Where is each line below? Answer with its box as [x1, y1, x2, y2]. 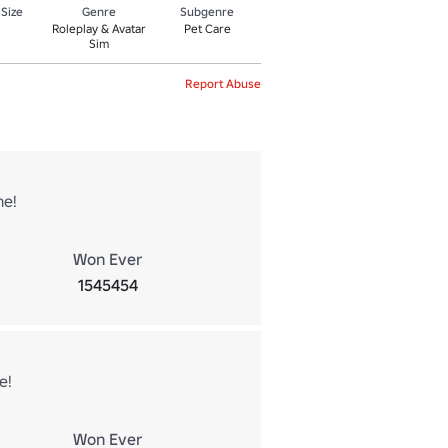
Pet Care [183, 20, 231, 36]
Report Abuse [185, 75, 261, 91]
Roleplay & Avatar [52, 20, 147, 36]
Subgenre [180, 3, 235, 19]
